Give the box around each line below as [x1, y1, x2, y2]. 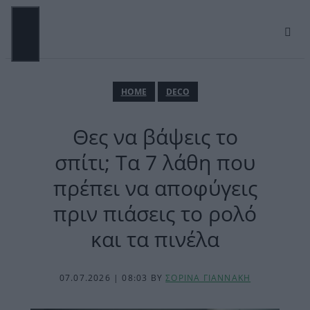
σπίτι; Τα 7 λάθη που [55, 148, 255, 176]
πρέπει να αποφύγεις [53, 174, 257, 202]
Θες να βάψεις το [72, 122, 238, 151]
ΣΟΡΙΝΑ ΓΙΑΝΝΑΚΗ [165, 272, 251, 284]
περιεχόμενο [5, 26, 63, 39]
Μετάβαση [5, 4, 55, 17]
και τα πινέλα [91, 225, 219, 253]
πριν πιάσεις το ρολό [53, 199, 257, 228]
